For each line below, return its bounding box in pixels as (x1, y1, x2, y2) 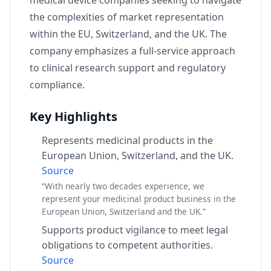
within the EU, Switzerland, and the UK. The (30, 27, 227, 41)
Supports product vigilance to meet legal (42, 223, 228, 237)
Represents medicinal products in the (42, 134, 213, 147)
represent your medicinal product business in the (42, 192, 236, 204)
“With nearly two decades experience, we (42, 180, 204, 192)
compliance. (30, 78, 85, 91)
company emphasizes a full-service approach (30, 44, 235, 57)
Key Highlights (30, 108, 117, 125)
